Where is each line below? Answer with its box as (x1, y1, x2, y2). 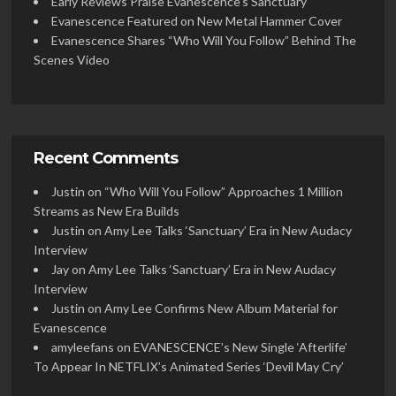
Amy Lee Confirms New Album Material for (104, 301, 338, 316)
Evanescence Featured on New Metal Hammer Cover (51, 13, 342, 29)
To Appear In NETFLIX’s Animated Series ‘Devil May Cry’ (34, 359, 344, 375)
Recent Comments (34, 148, 178, 169)
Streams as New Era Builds (34, 203, 179, 219)
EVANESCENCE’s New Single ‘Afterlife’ (133, 339, 347, 355)
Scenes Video (34, 52, 110, 68)
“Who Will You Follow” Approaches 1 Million (104, 184, 343, 200)
